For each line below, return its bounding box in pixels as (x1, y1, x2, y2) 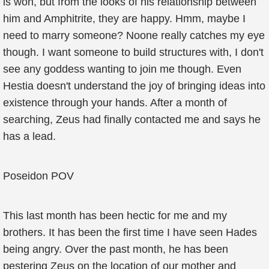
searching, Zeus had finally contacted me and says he (3, 113, 261, 125)
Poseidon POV (3, 170, 74, 182)
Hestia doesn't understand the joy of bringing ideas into (3, 80, 265, 92)
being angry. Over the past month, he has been (3, 243, 228, 255)
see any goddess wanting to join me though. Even (3, 63, 241, 75)
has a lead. (3, 130, 56, 142)
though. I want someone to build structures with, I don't (3, 46, 264, 58)
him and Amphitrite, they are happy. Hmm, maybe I (3, 13, 246, 25)
